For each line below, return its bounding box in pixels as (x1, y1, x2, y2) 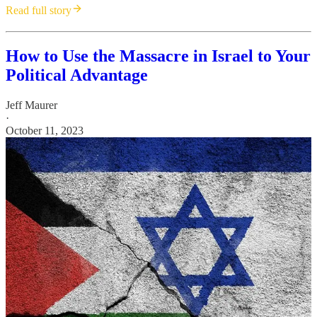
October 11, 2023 (6, 125, 83, 137)
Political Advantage (6, 66, 148, 85)
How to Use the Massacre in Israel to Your (6, 47, 311, 66)
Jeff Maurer (6, 99, 57, 112)
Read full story (6, 4, 71, 17)
